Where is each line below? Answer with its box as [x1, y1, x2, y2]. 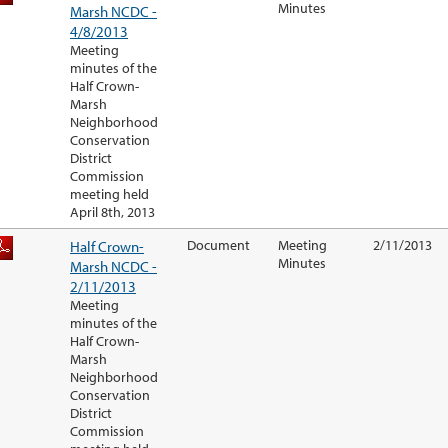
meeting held [70, 185, 149, 204]
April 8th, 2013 [70, 203, 155, 222]
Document [187, 236, 250, 255]
